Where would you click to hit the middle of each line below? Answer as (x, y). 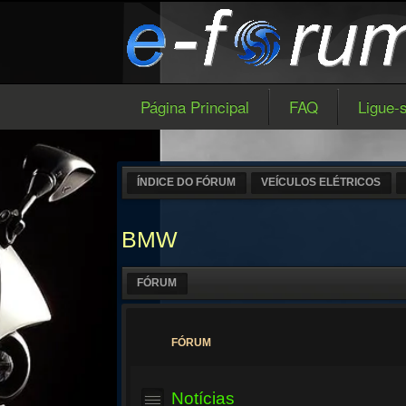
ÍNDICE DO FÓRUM (187, 182)
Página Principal (195, 106)
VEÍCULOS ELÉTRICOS (321, 182)
